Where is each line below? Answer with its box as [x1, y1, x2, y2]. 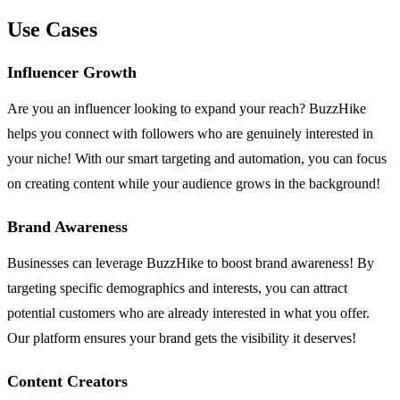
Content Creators [7, 372, 128, 391]
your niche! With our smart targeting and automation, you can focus [7, 151, 387, 167]
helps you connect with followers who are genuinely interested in [7, 126, 373, 142]
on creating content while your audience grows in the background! [7, 176, 380, 192]
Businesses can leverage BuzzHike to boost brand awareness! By [7, 255, 374, 271]
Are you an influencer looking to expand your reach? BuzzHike [7, 101, 366, 117]
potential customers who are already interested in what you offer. [7, 305, 370, 321]
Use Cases [7, 18, 97, 42]
